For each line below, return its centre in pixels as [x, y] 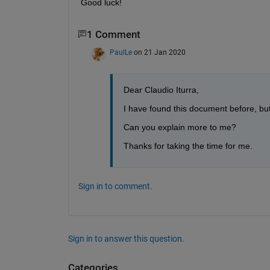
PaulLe [121, 53]
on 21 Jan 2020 [159, 53]
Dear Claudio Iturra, [161, 90]
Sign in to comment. [115, 187]
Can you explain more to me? [180, 127]
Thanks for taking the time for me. [188, 146]
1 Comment [113, 34]
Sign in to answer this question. [126, 239]
